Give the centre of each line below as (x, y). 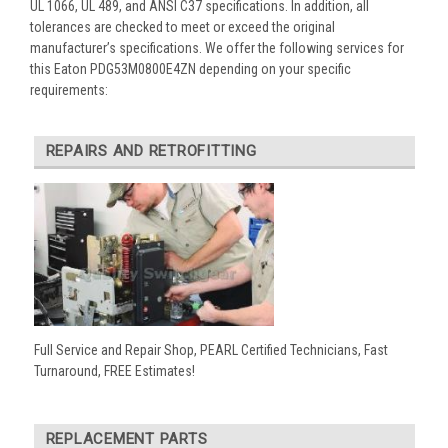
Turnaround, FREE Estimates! (114, 371)
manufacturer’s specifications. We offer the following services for (217, 47)
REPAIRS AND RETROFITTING (151, 150)
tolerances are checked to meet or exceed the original (182, 26)
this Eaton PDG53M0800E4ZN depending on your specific (190, 68)
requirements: (69, 89)
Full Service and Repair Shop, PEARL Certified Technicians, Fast (210, 350)
